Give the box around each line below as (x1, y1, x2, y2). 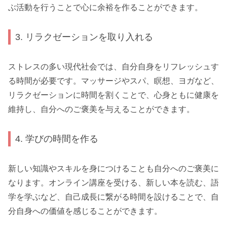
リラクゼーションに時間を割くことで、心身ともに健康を (8, 90, 219, 99)
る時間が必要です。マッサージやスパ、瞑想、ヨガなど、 (8, 76, 219, 85)
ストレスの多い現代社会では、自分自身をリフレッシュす (8, 62, 219, 71)
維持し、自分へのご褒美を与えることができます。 (8, 104, 195, 113)
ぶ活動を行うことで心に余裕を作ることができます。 (8, 3, 203, 12)
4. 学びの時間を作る (15, 133, 99, 144)
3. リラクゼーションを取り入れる (15, 31, 154, 43)
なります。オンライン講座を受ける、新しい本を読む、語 (8, 178, 219, 187)
